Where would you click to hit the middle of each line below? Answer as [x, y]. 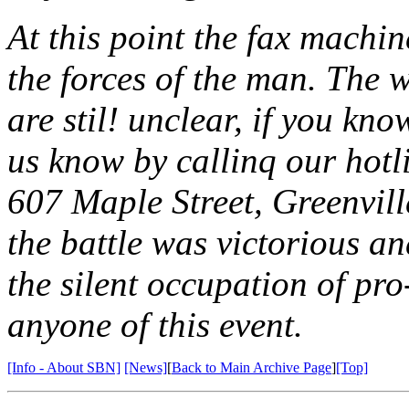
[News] [146, 367]
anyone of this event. [155, 324]
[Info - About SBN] [64, 367]
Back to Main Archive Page [252, 367]
